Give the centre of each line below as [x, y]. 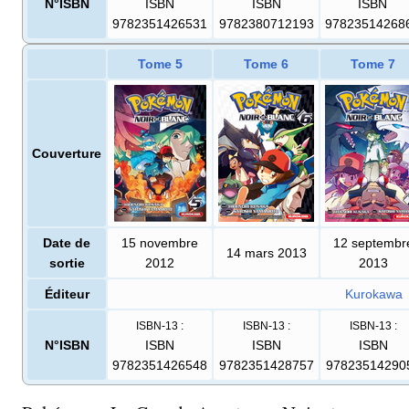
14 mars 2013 [266, 253]
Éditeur [67, 294]
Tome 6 [266, 64]
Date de [67, 243]
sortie [67, 263]
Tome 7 [373, 64]
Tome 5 [160, 64]
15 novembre [160, 243]
